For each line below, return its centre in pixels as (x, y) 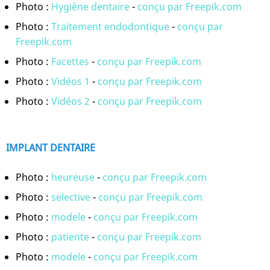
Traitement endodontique (110, 27)
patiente (70, 237)
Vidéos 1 (71, 82)
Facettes (70, 62)
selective (71, 197)
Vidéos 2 (71, 102)
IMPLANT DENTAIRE (51, 148)
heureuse (73, 177)
